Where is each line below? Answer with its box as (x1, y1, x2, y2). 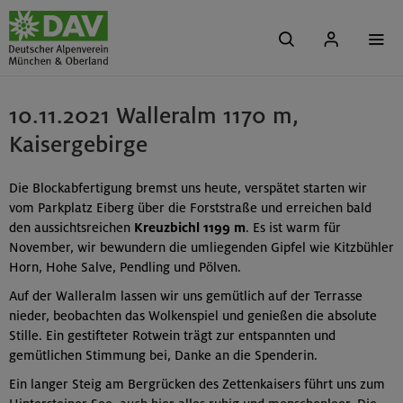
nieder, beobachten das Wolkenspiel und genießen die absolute (9, 307, 377, 324)
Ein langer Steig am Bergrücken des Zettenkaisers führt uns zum (9, 375, 385, 392)
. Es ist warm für (246, 219, 341, 237)
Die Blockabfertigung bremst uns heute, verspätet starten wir (9, 180, 367, 197)
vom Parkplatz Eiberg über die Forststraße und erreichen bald (9, 200, 372, 217)
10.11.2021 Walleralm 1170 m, (9, 103, 299, 130)
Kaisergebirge (9, 131, 148, 158)
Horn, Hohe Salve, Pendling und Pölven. (9, 259, 241, 276)
